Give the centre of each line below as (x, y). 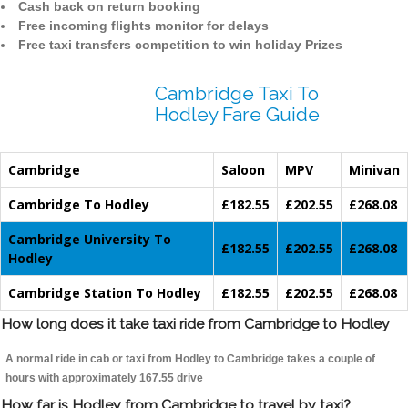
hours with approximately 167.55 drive (104, 378)
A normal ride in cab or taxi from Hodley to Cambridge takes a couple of (190, 359)
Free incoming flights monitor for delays (143, 26)
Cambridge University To (90, 240)
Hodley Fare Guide (237, 115)
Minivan (374, 170)
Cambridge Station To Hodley (105, 293)
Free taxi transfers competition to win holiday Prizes (180, 45)
